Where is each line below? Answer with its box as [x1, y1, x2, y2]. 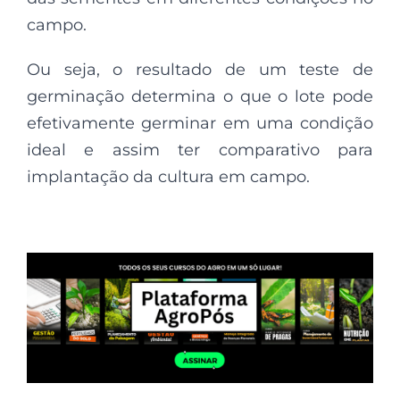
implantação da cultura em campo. [27, 167, 310, 187]
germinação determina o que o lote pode [27, 87, 373, 107]
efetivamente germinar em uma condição [27, 113, 373, 134]
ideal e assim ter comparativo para [27, 140, 373, 161]
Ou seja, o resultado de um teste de [27, 60, 373, 80]
